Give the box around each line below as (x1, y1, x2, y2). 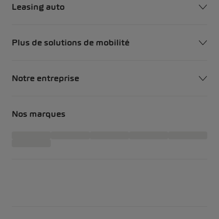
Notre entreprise (12, 73, 79, 84)
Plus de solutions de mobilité (12, 38, 130, 48)
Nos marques (12, 109, 66, 119)
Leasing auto (12, 2, 65, 12)
